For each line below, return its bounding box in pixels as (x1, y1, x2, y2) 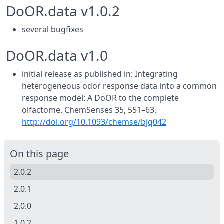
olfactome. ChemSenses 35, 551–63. (22, 104, 156, 115)
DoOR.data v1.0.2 (6, 1, 120, 20)
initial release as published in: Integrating (22, 68, 178, 79)
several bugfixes (22, 24, 83, 35)
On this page (10, 147, 69, 160)
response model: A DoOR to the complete (22, 92, 179, 103)
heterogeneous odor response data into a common (22, 80, 217, 91)
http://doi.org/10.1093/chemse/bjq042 (22, 116, 166, 127)
